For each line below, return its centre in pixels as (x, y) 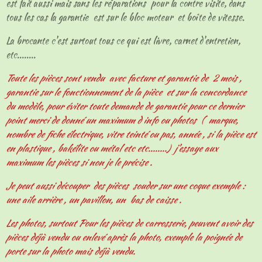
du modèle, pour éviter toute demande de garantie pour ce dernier (125, 106)
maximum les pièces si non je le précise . (80, 162)
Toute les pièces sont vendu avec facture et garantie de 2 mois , (124, 78)
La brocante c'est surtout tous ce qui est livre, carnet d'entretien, (123, 41)
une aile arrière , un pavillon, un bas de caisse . (95, 200)
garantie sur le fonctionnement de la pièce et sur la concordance (126, 92)
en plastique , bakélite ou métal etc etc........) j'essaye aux (112, 148)
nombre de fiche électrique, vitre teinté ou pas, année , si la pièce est (131, 134)
